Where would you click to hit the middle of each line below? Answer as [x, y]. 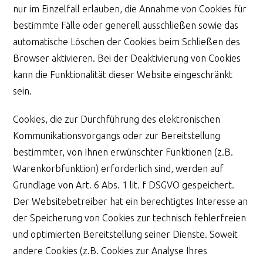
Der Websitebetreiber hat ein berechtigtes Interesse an [131, 201]
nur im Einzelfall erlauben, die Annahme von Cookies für [130, 9]
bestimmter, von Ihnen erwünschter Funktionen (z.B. [123, 152]
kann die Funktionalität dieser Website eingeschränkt [123, 74]
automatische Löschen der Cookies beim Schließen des [127, 41]
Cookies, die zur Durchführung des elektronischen [117, 119]
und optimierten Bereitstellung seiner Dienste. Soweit [126, 234]
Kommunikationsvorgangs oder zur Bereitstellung [117, 135]
